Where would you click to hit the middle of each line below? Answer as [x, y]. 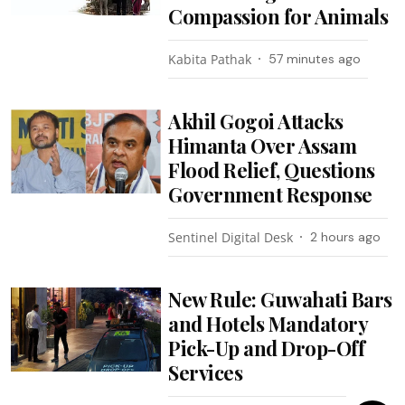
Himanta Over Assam [263, 145]
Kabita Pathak [210, 59]
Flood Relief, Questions [272, 170]
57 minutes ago [315, 58]
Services [206, 372]
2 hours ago [346, 236]
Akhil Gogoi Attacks [256, 121]
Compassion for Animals [278, 16]
